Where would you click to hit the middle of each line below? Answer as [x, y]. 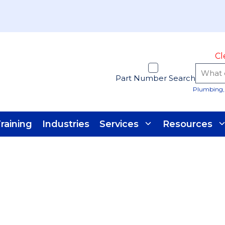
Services [119, 124]
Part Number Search [155, 78]
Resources [188, 124]
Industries [66, 124]
